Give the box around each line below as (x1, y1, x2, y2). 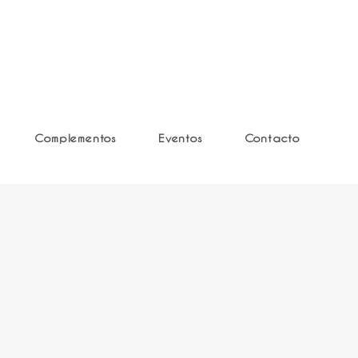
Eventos (157, 130, 203, 145)
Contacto (244, 130, 300, 145)
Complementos (34, 130, 117, 145)
